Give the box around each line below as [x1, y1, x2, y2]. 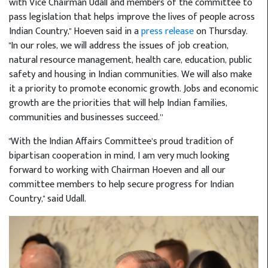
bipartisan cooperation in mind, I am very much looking [9, 147, 230, 164]
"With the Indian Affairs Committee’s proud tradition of [9, 133, 234, 150]
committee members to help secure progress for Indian [9, 176, 234, 193]
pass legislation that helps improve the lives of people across [9, 8, 255, 25]
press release [141, 23, 194, 39]
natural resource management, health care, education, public [9, 51, 252, 68]
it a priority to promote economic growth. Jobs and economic [9, 80, 258, 97]
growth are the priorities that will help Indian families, [9, 95, 227, 111]
